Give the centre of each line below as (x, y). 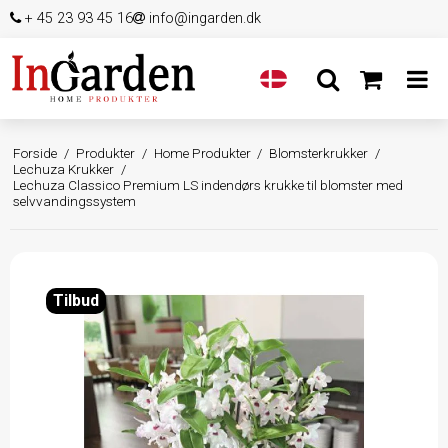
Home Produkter (202, 152)
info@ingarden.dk (203, 18)
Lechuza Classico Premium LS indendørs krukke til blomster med (208, 184)
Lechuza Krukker (64, 168)
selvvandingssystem (75, 200)
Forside (35, 152)
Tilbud (76, 300)
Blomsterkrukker (319, 152)
